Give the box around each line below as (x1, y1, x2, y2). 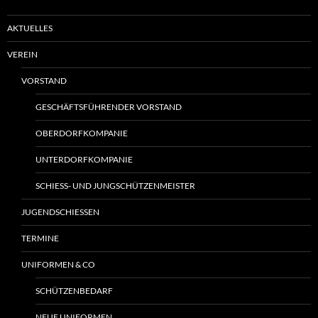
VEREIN (7, 49, 38, 60)
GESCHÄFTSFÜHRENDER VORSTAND (35, 102, 182, 113)
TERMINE (21, 233, 59, 244)
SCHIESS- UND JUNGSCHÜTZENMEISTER (35, 180, 190, 192)
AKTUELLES (7, 23, 53, 34)
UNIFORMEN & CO (21, 259, 95, 270)
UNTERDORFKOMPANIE (35, 154, 133, 165)
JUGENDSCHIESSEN (21, 207, 93, 218)
